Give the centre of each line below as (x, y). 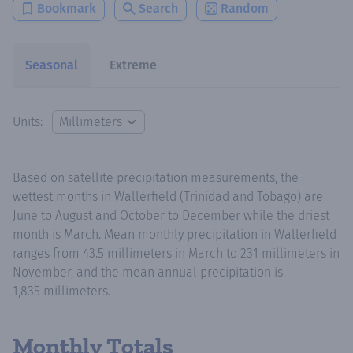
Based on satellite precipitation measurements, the (156, 177)
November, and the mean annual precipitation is (148, 272)
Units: (29, 121)
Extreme (133, 65)
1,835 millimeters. (61, 291)
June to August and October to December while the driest (171, 215)
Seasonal (52, 65)
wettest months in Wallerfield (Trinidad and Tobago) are (168, 196)
